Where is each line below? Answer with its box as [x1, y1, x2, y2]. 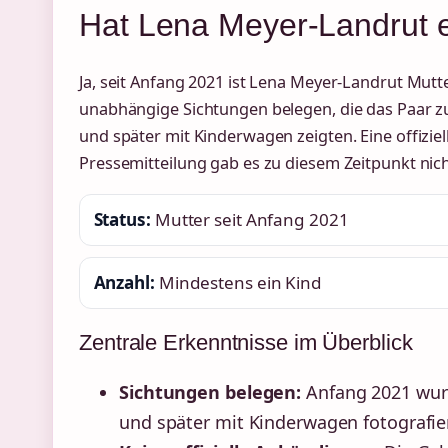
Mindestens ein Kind [154, 271, 322, 295]
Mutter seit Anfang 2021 [150, 208, 349, 232]
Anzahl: [93, 271, 155, 295]
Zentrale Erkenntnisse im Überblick [79, 330, 413, 356]
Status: [93, 208, 151, 232]
